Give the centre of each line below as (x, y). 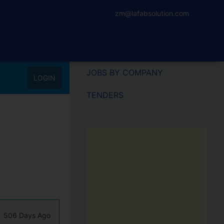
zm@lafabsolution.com (152, 13)
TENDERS (105, 95)
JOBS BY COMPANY (124, 72)
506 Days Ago (27, 215)
